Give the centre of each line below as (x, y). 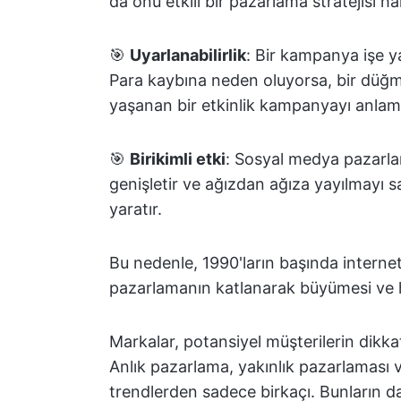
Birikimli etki (178, 159)
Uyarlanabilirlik (188, 55)
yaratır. (136, 209)
